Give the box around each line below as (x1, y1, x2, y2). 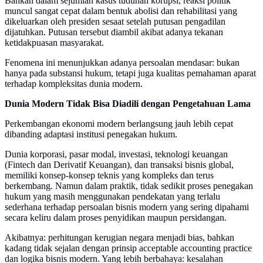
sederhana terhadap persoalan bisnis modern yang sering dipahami (5, 202, 249, 213)
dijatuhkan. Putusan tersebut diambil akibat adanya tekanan (5, 27, 223, 38)
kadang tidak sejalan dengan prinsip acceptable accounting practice (5, 243, 252, 254)
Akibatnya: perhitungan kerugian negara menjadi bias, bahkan (5, 232, 234, 243)
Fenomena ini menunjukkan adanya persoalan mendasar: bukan (5, 58, 240, 68)
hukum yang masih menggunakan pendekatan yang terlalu (5, 191, 220, 202)
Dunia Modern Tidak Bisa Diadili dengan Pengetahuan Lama (5, 99, 251, 109)
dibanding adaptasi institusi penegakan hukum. (5, 129, 177, 140)
